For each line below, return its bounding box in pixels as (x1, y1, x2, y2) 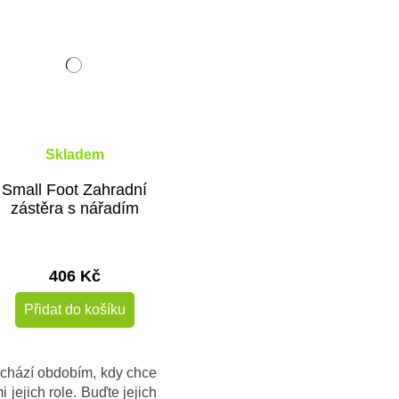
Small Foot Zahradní (2, 180, 148, 199)
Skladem (45, 146, 104, 162)
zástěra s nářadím (10, 199, 139, 217)
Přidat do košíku (23, 301, 126, 317)
